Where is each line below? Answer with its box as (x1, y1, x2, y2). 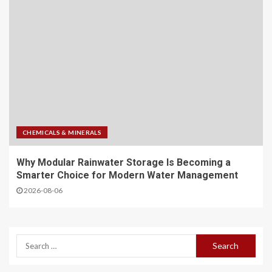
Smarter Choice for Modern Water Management (16, 169, 238, 181)
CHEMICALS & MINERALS (22, 128, 101, 136)
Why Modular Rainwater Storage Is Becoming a (16, 156, 231, 168)
